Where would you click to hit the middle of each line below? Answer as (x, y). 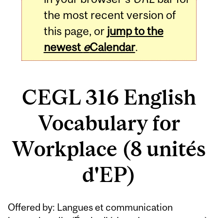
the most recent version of (109, 15)
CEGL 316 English (109, 97)
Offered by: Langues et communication (91, 207)
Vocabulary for (109, 123)
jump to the (135, 31)
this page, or (75, 31)
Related (36, 203)
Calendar (112, 47)
